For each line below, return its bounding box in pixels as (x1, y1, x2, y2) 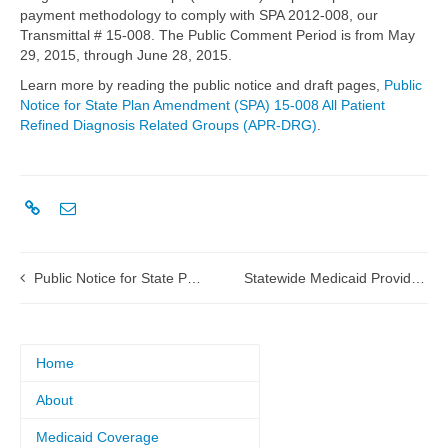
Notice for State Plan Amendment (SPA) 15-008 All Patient (20, 97, 385, 113)
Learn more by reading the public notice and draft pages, (20, 77, 384, 93)
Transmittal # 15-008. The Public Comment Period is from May (20, 27, 415, 43)
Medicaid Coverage (36, 429, 159, 445)
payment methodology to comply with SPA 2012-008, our (20, 7, 378, 23)
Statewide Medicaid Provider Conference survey (411, 270, 426, 286)
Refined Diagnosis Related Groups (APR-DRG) (20, 117, 317, 133)
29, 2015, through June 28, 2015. (20, 47, 232, 63)
